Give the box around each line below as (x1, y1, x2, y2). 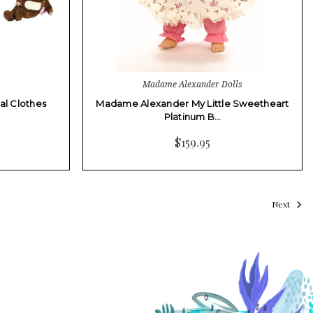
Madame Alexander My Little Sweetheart (96, 97, 289, 109)
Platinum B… (163, 110, 221, 122)
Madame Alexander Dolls (143, 78, 242, 90)
